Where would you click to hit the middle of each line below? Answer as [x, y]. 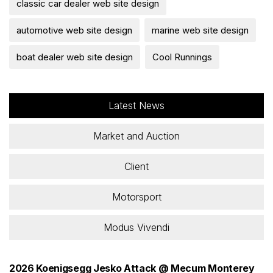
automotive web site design [74, 30]
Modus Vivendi [136, 227]
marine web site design [200, 30]
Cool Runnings [182, 57]
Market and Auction [136, 136]
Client [136, 166]
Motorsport [136, 197]
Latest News [136, 105]
